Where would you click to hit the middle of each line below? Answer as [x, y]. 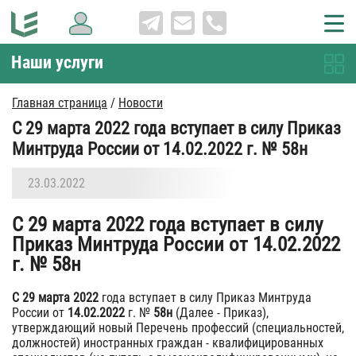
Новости [141, 103]
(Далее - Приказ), [221, 313]
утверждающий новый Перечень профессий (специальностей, [178, 328]
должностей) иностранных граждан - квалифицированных [168, 343]
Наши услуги [57, 62]
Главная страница [60, 103]
